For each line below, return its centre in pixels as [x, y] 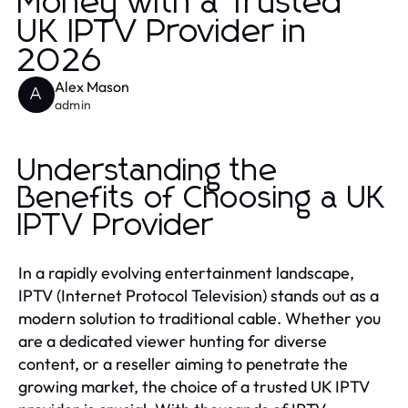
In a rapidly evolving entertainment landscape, [186, 272]
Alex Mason [92, 86]
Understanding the [148, 171]
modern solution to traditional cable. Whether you [199, 318]
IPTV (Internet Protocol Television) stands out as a [199, 295]
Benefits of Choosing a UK [203, 198]
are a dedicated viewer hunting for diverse [173, 341]
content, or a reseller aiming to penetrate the [183, 363]
